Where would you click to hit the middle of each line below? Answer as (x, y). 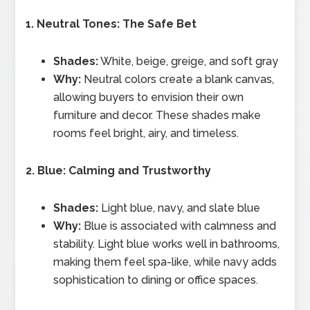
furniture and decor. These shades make (157, 115)
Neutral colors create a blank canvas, (178, 79)
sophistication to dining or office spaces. (156, 280)
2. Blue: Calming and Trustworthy (119, 170)
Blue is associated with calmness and (179, 226)
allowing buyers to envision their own (149, 97)
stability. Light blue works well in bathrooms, (167, 244)
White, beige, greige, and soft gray (189, 61)
